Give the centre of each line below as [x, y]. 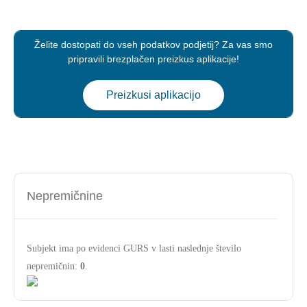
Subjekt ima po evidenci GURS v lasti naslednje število [134, 248]
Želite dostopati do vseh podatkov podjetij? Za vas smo [153, 45]
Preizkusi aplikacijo [153, 95]
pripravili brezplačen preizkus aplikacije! [153, 59]
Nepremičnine [65, 196]
